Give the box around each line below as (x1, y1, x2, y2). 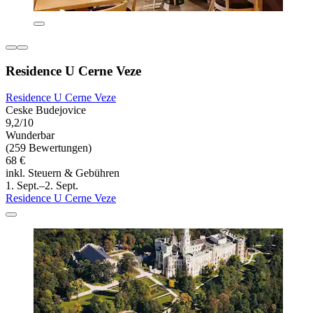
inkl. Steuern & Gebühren (6, 167, 119, 180)
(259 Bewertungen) (6, 142, 92, 154)
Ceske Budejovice (6, 104, 86, 117)
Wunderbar (6, 129, 54, 142)
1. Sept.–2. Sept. (6, 180, 78, 192)
